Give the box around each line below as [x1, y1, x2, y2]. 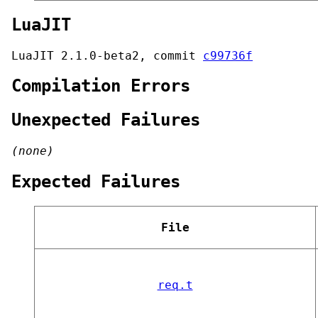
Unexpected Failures [11, 110, 200, 131]
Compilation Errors [11, 76, 190, 97]
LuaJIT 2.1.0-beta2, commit [11, 48, 203, 62]
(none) [11, 144, 54, 158]
